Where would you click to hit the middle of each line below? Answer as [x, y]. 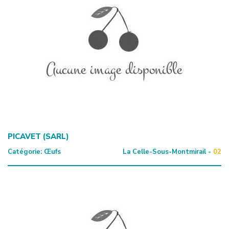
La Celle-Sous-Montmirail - [167, 152]
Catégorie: [25, 152]
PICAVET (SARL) [38, 136]
